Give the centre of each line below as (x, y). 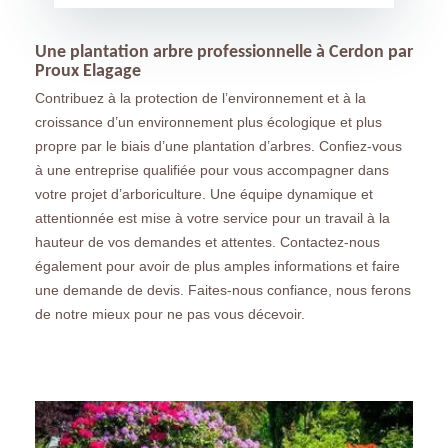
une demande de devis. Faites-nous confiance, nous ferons (223, 290)
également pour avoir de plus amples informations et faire (217, 266)
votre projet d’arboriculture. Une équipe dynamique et (204, 194)
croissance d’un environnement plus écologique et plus (208, 122)
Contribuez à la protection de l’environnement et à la (200, 98)
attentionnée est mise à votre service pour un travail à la (212, 218)
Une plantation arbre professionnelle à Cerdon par (224, 53)
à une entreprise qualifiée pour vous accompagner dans (212, 170)
